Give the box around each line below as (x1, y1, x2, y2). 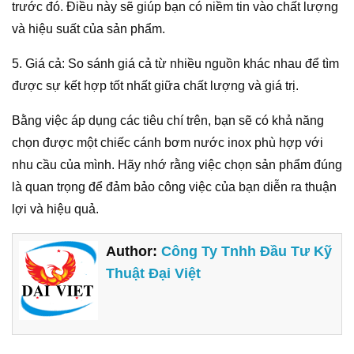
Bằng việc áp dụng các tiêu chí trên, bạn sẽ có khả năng (12, 114, 324, 128)
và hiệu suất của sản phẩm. (12, 22, 165, 36)
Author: (106, 243, 162, 259)
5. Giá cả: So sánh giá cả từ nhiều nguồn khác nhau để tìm (12, 57, 339, 71)
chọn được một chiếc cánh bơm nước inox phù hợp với (12, 136, 323, 150)
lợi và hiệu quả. (12, 202, 99, 217)
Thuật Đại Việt (106, 265, 201, 281)
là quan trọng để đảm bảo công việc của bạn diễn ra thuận (12, 180, 337, 194)
